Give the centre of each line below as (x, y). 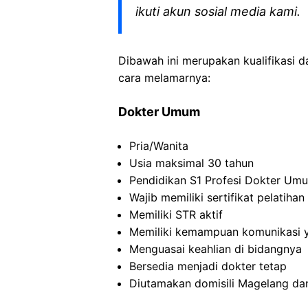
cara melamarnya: (164, 78)
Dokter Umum (159, 112)
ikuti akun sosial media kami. (218, 11)
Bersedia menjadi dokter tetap (208, 266)
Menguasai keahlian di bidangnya (216, 249)
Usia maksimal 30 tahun (191, 163)
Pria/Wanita (159, 146)
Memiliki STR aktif (176, 214)
